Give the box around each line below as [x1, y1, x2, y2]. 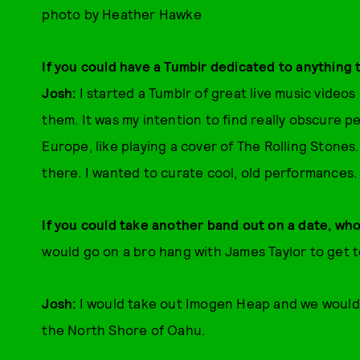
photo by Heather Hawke [42, 5, 202, 22]
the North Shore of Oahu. [42, 321, 206, 337]
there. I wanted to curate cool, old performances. [42, 163, 358, 180]
